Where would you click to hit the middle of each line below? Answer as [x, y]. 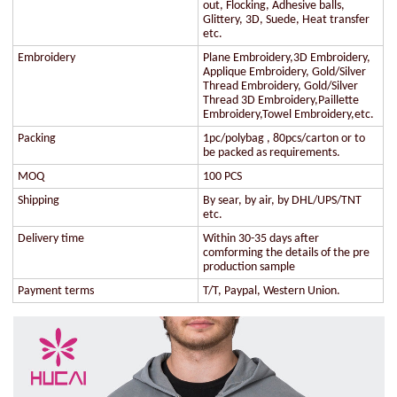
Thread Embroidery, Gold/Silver [281, 86]
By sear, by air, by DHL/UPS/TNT [283, 200]
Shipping [39, 200]
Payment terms [56, 291]
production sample [249, 267]
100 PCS [223, 176]
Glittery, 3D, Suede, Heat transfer [287, 19]
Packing [37, 138]
